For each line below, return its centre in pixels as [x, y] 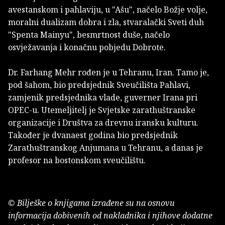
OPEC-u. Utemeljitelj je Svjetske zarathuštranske [102, 110]
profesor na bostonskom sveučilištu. [77, 160]
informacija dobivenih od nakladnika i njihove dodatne [110, 215]
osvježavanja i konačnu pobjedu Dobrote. [87, 47]
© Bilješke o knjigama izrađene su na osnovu [91, 203]
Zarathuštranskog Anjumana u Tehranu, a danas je [105, 147]
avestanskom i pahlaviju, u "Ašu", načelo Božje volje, [108, 9]
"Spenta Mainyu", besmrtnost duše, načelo [89, 34]
